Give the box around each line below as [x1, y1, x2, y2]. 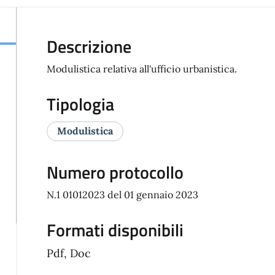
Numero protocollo [46, 159, 184, 186]
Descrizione [46, 33, 131, 60]
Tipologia [46, 91, 114, 118]
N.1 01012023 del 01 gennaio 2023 [46, 188, 198, 201]
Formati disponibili [46, 217, 184, 244]
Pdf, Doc [46, 246, 91, 261]
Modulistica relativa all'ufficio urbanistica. [46, 63, 237, 76]
